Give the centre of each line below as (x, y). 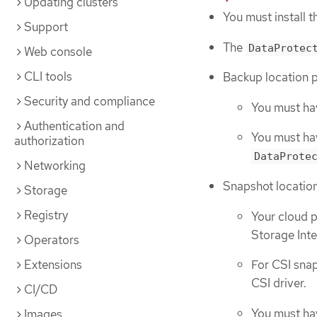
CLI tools (48, 76)
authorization (49, 141)
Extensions (53, 265)
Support (46, 27)
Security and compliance (90, 101)
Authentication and (74, 126)
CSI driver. (279, 283)
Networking (55, 166)
